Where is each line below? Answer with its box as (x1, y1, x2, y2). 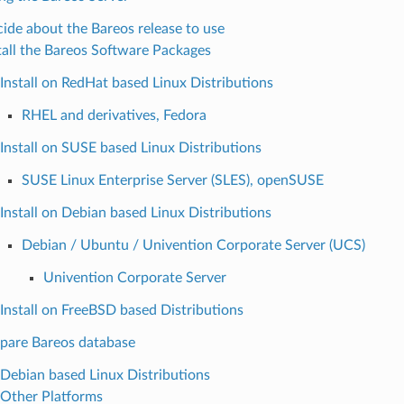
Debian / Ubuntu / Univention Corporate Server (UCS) (21, 237, 365, 252)
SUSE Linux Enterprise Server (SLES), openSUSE (21, 172, 324, 188)
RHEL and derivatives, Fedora (21, 107, 207, 123)
